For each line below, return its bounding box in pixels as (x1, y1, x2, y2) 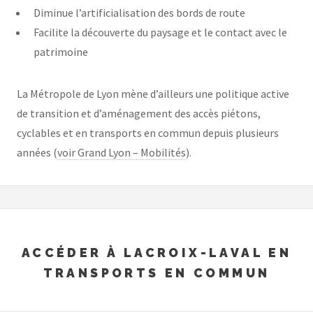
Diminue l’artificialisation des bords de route (34, 5, 245, 20)
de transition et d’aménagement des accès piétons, (17, 105, 261, 120)
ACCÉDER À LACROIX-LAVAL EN (21, 245, 292, 261)
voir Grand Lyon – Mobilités (57, 145, 186, 159)
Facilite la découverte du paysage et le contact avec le (34, 24, 287, 39)
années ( (17, 145, 57, 159)
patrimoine (34, 44, 88, 59)
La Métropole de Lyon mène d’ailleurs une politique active (17, 86, 289, 101)
